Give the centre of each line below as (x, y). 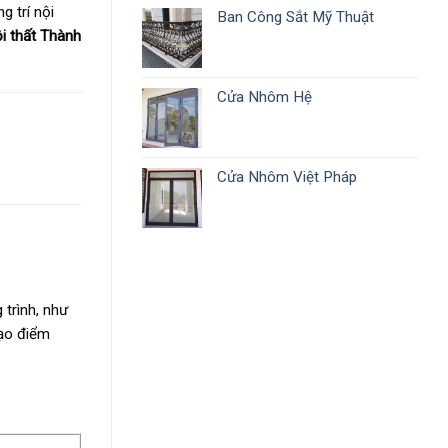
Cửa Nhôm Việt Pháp (287, 177)
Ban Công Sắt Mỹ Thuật (295, 17)
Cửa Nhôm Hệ (264, 97)
